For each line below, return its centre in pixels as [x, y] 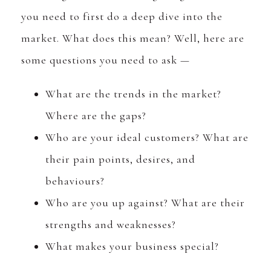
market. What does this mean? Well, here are [133, 38]
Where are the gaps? [96, 116]
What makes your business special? [132, 247]
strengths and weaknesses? [111, 225]
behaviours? [75, 181]
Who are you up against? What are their [145, 203]
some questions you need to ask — [106, 60]
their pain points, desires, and [120, 159]
